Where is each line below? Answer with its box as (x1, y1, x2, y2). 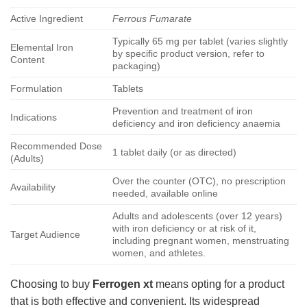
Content (10, 53, 45, 65)
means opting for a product (153, 278, 284, 290)
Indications (10, 111, 57, 123)
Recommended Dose (10, 140, 102, 151)
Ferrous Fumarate (112, 12, 193, 24)
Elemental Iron (10, 41, 73, 53)
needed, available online (112, 187, 219, 199)
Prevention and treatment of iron (112, 105, 254, 116)
